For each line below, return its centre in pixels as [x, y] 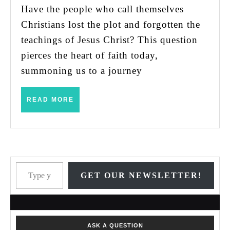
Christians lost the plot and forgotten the [111, 25]
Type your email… [57, 162]
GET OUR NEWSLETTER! [141, 176]
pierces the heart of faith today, [90, 55]
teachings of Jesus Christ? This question [109, 40]
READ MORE [50, 100]
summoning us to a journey [82, 71]
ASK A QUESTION [115, 226]
